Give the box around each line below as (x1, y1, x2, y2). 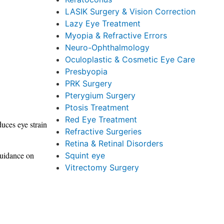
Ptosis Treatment (64, 102, 129, 112)
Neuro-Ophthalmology (64, 42, 149, 52)
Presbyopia (64, 66, 107, 76)
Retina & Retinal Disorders (64, 138, 163, 148)
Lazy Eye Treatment (64, 18, 140, 28)
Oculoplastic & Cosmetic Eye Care (64, 54, 195, 64)
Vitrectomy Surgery (64, 162, 139, 172)
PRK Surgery (64, 78, 112, 88)
